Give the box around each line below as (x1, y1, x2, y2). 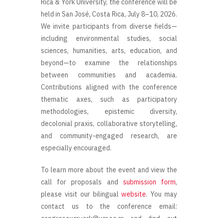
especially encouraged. (41, 143, 111, 152)
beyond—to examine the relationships (41, 58, 177, 67)
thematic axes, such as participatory (41, 94, 177, 104)
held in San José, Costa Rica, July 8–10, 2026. (41, 9, 177, 18)
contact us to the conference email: (41, 201, 177, 211)
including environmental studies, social (41, 34, 177, 43)
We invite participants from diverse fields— (41, 21, 177, 31)
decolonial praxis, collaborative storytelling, (41, 119, 177, 128)
